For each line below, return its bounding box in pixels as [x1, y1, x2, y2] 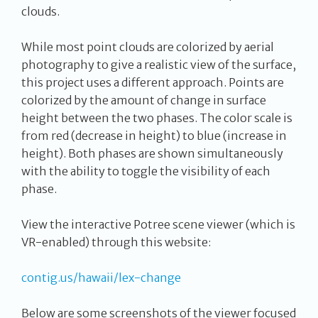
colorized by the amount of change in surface [21, 93, 266, 108]
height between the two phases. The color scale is [21, 111, 292, 126]
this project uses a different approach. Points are [21, 75, 284, 90]
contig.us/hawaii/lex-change [21, 270, 181, 285]
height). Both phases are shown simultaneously [21, 146, 283, 161]
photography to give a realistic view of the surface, [21, 57, 296, 72]
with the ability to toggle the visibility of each [21, 164, 270, 179]
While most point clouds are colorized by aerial [21, 40, 274, 55]
